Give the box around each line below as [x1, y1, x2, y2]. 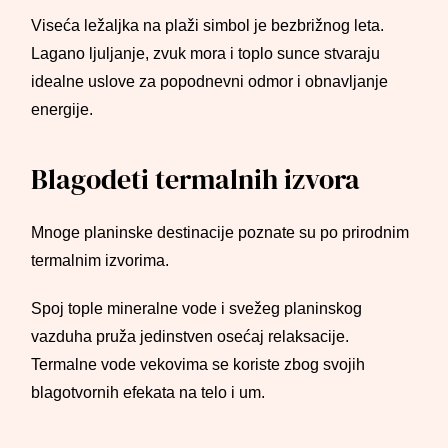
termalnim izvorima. [31, 251, 170, 270]
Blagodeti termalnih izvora [31, 160, 361, 198]
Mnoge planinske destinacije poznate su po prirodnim [31, 223, 410, 242]
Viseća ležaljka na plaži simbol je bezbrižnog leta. [31, 16, 385, 35]
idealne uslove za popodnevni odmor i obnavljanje [31, 72, 389, 91]
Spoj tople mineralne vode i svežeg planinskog [31, 299, 363, 318]
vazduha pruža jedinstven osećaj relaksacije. [31, 327, 350, 346]
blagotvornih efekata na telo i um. [31, 383, 266, 402]
